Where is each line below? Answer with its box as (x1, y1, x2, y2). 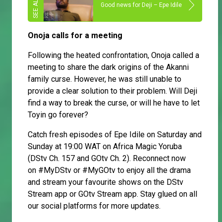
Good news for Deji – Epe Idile (101, 1, 182, 9)
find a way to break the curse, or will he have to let (28, 98, 200, 108)
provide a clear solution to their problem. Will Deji (28, 86, 197, 96)
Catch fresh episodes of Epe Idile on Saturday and (28, 129, 202, 139)
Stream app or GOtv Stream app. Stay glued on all (28, 189, 197, 199)
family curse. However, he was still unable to (28, 74, 181, 84)
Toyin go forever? (28, 110, 88, 119)
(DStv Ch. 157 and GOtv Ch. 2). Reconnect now (28, 153, 186, 163)
